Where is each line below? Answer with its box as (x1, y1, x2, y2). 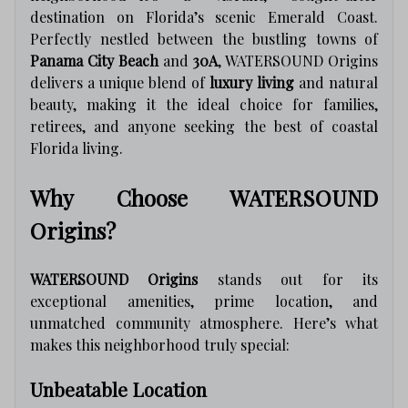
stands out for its (198, 269, 379, 289)
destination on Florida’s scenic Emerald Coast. (30, 6, 378, 26)
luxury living (209, 72, 294, 92)
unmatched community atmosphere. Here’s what (30, 312, 378, 332)
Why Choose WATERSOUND (30, 182, 378, 212)
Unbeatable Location (30, 375, 207, 402)
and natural (294, 72, 378, 92)
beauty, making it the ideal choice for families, (30, 94, 378, 114)
